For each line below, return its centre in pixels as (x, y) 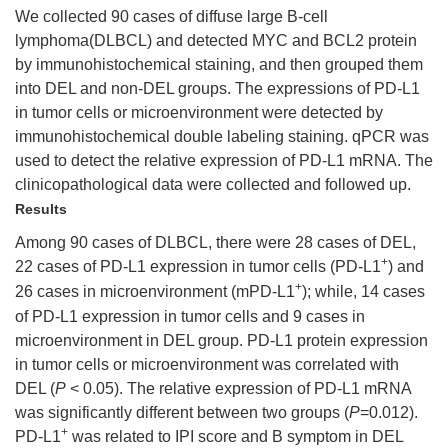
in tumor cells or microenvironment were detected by (199, 112)
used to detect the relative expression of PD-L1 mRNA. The (224, 160)
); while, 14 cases (363, 291)
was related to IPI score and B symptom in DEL (235, 436)
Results (41, 209)
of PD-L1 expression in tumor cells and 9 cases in (190, 316)
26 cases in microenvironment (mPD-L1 (155, 291)
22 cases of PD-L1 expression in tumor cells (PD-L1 (198, 266)
